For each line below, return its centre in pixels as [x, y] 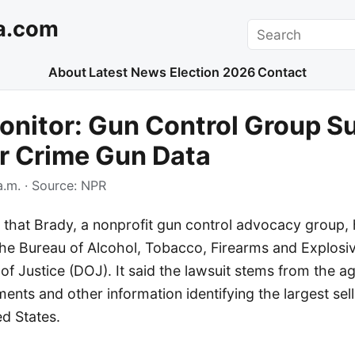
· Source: [51, 186]
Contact [282, 73]
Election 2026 [212, 73]
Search [269, 28]
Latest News [128, 73]
